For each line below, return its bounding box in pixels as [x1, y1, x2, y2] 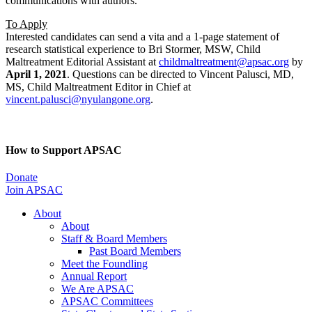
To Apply [6, 17, 47, 30]
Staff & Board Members [61, 233, 167, 245]
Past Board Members [89, 245, 181, 258]
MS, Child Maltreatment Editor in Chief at [6, 80, 191, 93]
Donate [6, 171, 38, 184]
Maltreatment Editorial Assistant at [6, 55, 159, 68]
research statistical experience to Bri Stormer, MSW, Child [6, 42, 260, 55]
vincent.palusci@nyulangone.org [6, 93, 150, 105]
